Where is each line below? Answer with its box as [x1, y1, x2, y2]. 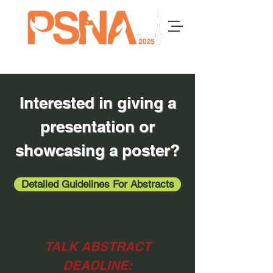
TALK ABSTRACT [44, 239, 151, 254]
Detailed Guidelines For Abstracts [21, 178, 174, 190]
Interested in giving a [19, 93, 176, 112]
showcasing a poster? [15, 141, 180, 160]
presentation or [40, 117, 155, 136]
